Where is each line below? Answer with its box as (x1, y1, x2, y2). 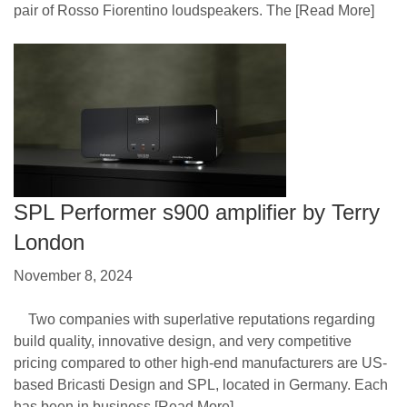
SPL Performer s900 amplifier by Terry (14, 199, 380, 224)
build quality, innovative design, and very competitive (14, 333, 352, 350)
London (14, 229, 84, 254)
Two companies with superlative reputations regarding (14, 312, 375, 328)
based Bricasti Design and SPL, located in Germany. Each (14, 377, 388, 393)
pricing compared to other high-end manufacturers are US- (14, 355, 387, 372)
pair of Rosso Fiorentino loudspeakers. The (14, 2, 292, 18)
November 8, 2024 (14, 268, 133, 284)
